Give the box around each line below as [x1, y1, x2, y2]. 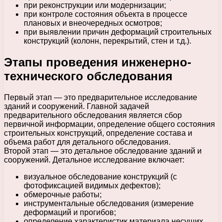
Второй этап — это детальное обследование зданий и [4, 146, 202, 155]
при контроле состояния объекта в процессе [24, 9, 187, 18]
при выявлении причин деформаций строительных [24, 27, 212, 36]
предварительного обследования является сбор [4, 111, 182, 119]
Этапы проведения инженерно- [4, 55, 191, 69]
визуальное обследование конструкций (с [24, 172, 177, 181]
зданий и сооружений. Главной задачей [4, 102, 149, 111]
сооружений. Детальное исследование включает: [4, 155, 184, 164]
